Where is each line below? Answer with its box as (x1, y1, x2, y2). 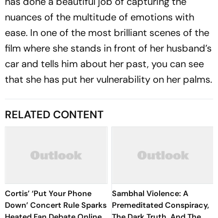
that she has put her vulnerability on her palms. (5, 73, 212, 86)
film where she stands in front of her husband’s (5, 42, 212, 54)
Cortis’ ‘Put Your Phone (5, 188, 91, 199)
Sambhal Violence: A (112, 188, 188, 199)
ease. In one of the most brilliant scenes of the (5, 26, 209, 39)
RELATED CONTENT (5, 108, 104, 122)
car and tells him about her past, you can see (5, 57, 204, 70)
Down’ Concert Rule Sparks (5, 200, 107, 210)
